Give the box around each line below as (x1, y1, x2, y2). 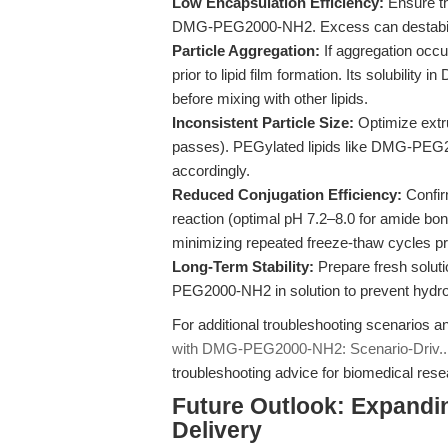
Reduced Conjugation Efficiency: (172, 186, 402, 203)
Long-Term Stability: (172, 258, 314, 275)
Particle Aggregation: (172, 42, 320, 59)
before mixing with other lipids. (172, 90, 368, 107)
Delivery (172, 418, 262, 443)
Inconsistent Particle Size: (172, 114, 354, 131)
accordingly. (172, 162, 250, 179)
